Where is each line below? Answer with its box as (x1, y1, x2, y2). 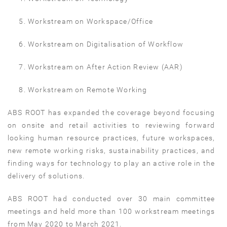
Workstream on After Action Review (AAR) (28, 62, 183, 71)
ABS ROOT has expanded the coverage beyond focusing (8, 108, 215, 117)
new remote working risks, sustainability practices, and (8, 146, 215, 155)
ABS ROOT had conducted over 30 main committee (8, 194, 215, 203)
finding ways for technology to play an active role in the (8, 159, 215, 167)
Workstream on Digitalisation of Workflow (28, 40, 184, 48)
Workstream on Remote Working (28, 85, 147, 94)
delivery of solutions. (8, 171, 85, 180)
